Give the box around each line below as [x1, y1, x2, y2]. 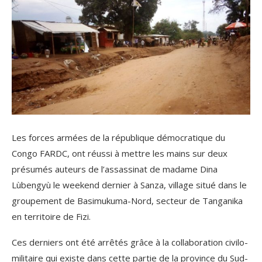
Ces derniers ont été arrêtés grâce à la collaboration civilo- [12, 236, 248, 249]
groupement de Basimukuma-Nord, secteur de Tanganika [12, 195, 243, 207]
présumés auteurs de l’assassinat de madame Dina [12, 163, 218, 175]
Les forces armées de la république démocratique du [12, 132, 225, 144]
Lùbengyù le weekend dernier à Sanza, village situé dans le [12, 179, 247, 191]
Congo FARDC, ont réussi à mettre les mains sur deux [12, 147, 227, 160]
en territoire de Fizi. [12, 211, 91, 223]
